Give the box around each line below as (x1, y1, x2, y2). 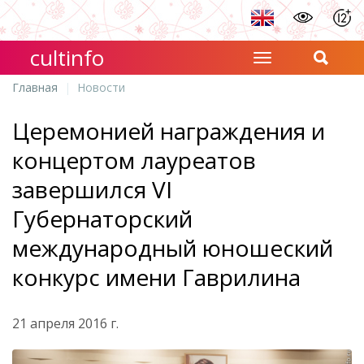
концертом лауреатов (12, 145, 256, 175)
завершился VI (12, 174, 172, 205)
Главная (12, 80, 58, 95)
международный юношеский (12, 232, 333, 263)
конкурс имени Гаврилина (12, 262, 301, 292)
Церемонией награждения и (12, 115, 325, 146)
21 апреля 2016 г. (12, 314, 119, 332)
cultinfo (30, 43, 105, 72)
